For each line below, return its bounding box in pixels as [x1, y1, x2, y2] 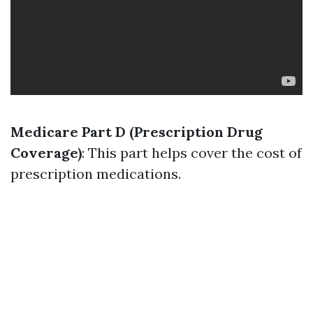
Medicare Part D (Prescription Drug [10, 123, 263, 140]
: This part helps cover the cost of [82, 144, 302, 161]
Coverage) [10, 144, 82, 161]
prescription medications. [10, 165, 181, 182]
